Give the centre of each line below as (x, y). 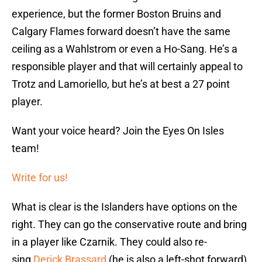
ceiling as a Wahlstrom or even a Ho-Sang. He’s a (125, 49)
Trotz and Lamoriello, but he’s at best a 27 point (121, 84)
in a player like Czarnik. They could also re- (109, 242)
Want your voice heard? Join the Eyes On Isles (118, 131)
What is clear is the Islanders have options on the (125, 207)
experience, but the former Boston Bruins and (116, 14)
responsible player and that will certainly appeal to (127, 67)
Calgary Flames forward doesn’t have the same (121, 32)
